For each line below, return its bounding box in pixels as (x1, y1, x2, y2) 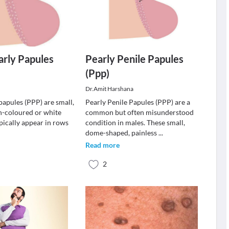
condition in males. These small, (85, 118, 185, 127)
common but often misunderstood (85, 108, 194, 117)
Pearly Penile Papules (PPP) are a (85, 98, 190, 106)
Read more (85, 141, 120, 149)
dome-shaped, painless (85, 128, 158, 137)
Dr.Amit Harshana (85, 85, 133, 93)
